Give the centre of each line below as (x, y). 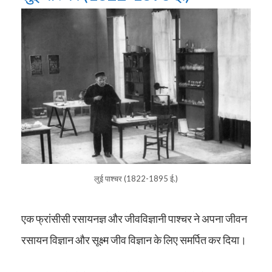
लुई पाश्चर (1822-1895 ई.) (136, 178)
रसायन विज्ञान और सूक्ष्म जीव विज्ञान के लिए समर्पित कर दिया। (134, 240)
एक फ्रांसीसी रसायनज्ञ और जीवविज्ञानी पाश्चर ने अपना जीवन (134, 218)
